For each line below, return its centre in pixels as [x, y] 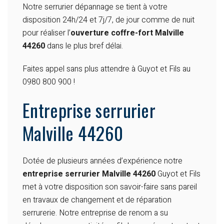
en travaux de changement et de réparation [97, 200]
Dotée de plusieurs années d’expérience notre [102, 161]
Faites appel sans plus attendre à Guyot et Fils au [106, 69]
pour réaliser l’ [46, 33]
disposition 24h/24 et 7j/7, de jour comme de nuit [108, 20]
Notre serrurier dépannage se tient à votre [95, 7]
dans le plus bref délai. [85, 46]
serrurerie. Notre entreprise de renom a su [95, 213]
